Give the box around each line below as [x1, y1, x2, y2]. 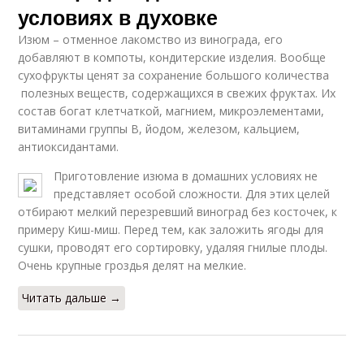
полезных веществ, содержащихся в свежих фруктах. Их [18, 85, 336, 101]
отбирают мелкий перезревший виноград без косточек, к [18, 204, 338, 219]
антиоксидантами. [18, 139, 119, 154]
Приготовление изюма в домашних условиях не [54, 168, 318, 184]
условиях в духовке [18, 2, 219, 32]
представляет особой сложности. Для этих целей [54, 186, 331, 201]
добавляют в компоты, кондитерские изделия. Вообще [18, 50, 327, 65]
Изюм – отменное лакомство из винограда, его [18, 32, 284, 47]
